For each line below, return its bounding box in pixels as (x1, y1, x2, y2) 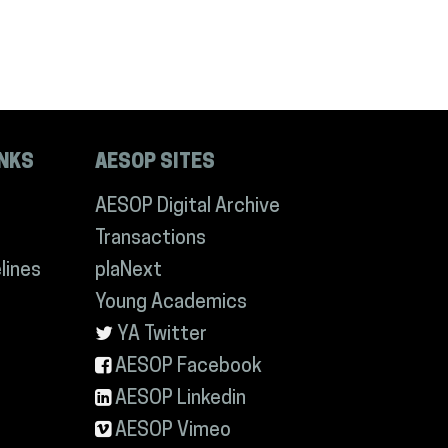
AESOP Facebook (114, 358, 262, 378)
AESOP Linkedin (114, 390, 246, 410)
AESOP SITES (94, 154, 215, 174)
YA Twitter (116, 326, 207, 346)
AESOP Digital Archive (94, 198, 280, 218)
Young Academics (94, 294, 247, 314)
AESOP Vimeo (114, 422, 231, 442)
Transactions (94, 230, 206, 250)
